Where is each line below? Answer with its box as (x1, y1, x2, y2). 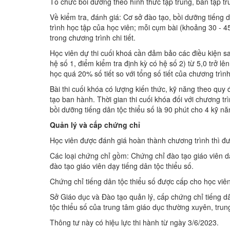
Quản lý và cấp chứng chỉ (50, 119, 140, 130)
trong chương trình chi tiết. (50, 32, 136, 43)
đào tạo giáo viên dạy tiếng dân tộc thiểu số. (50, 160, 194, 171)
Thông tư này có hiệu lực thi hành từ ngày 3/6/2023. (50, 217, 219, 227)
